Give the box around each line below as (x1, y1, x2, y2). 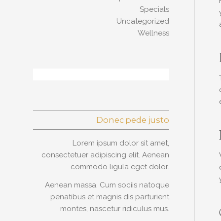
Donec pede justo (96, 115, 169, 125)
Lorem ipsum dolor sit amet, (72, 139, 169, 147)
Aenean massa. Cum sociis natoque (44, 180, 169, 189)
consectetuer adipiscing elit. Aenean (41, 150, 169, 159)
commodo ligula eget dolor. (70, 162, 169, 171)
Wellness (137, 29, 169, 37)
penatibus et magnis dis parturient (50, 192, 169, 201)
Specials (139, 5, 169, 14)
